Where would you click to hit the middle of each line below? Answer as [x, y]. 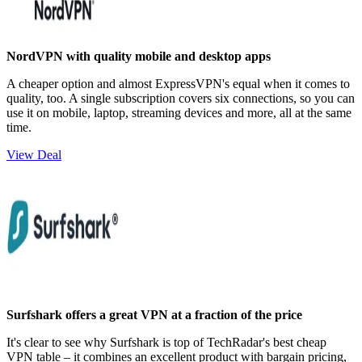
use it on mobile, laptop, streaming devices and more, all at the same [179, 112]
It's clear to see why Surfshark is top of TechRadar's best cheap [166, 342]
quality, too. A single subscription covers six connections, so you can [181, 98]
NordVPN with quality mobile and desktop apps [139, 56]
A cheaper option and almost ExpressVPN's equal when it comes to [178, 83]
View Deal [34, 154]
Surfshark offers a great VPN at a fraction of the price [154, 314]
